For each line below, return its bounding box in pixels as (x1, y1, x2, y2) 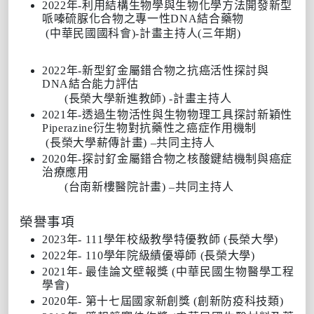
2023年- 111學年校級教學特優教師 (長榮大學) (42, 233, 279, 245)
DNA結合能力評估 (42, 77, 139, 90)
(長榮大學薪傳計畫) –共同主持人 (20, 136, 215, 149)
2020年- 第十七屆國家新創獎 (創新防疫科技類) (42, 294, 284, 307)
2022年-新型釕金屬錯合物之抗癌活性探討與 (42, 64, 269, 76)
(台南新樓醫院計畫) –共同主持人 (64, 180, 234, 193)
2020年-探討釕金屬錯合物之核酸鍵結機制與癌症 (42, 152, 293, 165)
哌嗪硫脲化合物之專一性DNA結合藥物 (42, 12, 245, 25)
